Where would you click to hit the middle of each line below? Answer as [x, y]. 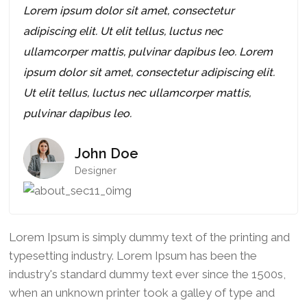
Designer [95, 170]
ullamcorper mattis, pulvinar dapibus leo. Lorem [148, 51]
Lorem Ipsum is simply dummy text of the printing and [149, 237]
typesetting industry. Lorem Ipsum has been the [133, 255]
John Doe [106, 153]
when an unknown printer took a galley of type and [142, 292]
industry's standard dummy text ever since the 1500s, [147, 274]
